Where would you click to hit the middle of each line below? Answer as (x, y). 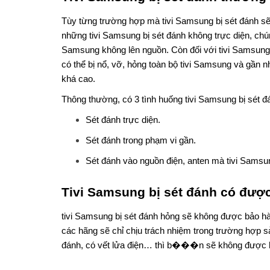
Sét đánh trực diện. (123, 120)
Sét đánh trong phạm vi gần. (141, 141)
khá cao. (78, 79)
